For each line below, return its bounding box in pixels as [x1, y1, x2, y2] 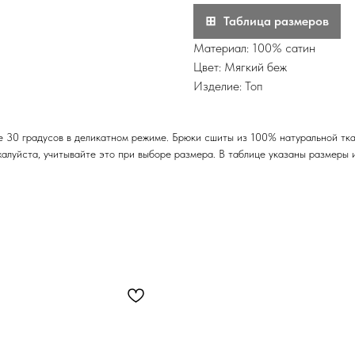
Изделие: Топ [193, 78, 262, 94]
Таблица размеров [223, 13, 329, 29]
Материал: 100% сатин [193, 40, 315, 56]
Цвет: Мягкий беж [193, 59, 287, 75]
